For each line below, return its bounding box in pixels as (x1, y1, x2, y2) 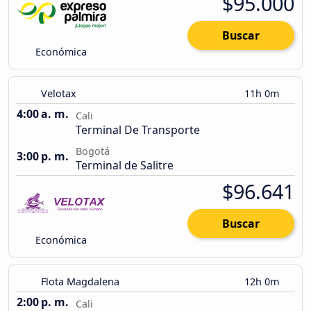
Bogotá (76, 144, 110, 158)
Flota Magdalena (41, 275, 119, 289)
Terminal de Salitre (76, 158, 174, 174)
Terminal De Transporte (76, 122, 200, 138)
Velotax (41, 87, 76, 101)
